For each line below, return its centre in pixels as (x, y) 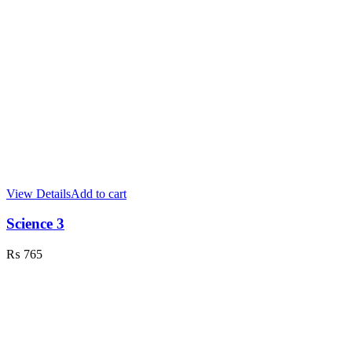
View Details (38, 193)
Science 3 (35, 224)
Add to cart (99, 193)
